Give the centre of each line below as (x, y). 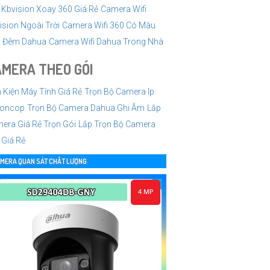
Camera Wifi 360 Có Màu (109, 25)
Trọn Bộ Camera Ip (119, 91)
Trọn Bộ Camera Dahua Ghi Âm (86, 108)
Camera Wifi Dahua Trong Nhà (106, 41)
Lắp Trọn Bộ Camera (117, 124)
